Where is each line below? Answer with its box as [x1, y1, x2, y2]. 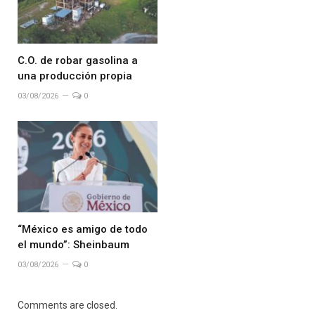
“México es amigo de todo [18, 223, 148, 236]
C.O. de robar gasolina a [18, 53, 138, 67]
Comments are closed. [18, 300, 117, 311]
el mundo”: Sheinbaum [18, 238, 129, 252]
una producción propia [18, 69, 132, 82]
